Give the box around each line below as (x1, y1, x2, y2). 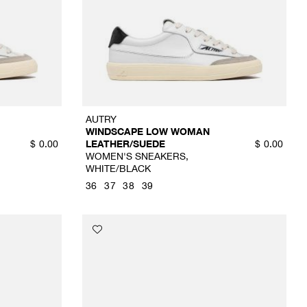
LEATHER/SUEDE (85, 137, 165, 149)
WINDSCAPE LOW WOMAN (85, 125, 210, 137)
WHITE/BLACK (85, 162, 151, 174)
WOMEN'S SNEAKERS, (85, 149, 188, 162)
